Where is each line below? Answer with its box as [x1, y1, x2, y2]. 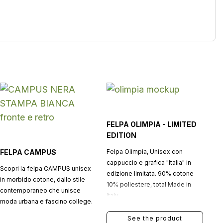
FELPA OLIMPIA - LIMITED [106, 120, 197, 128]
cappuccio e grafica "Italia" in [106, 159, 191, 166]
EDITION [106, 131, 136, 139]
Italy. [106, 192, 119, 199]
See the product [127, 215, 182, 222]
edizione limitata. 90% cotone [106, 170, 194, 177]
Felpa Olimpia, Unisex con [106, 148, 183, 155]
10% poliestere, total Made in [106, 181, 191, 188]
